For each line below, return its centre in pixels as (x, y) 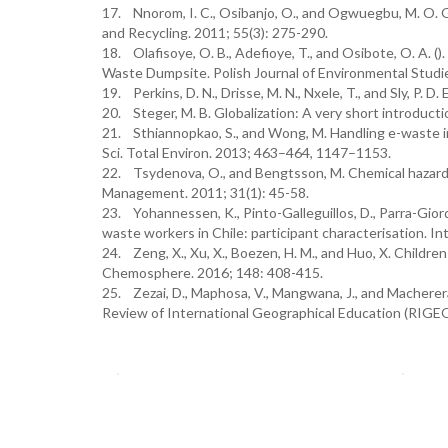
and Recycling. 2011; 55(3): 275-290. (215, 32)
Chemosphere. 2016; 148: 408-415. (212, 272)
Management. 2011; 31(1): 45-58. (205, 192)
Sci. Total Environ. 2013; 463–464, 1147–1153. (246, 152)
